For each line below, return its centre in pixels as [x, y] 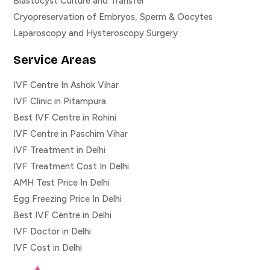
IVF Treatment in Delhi [59, 150]
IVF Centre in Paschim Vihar [71, 134]
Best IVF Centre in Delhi [62, 215]
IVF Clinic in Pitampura [60, 102]
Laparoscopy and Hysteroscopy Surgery [96, 33]
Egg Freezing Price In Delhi [67, 199]
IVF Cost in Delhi [48, 248]
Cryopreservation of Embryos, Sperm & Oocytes [113, 17]
